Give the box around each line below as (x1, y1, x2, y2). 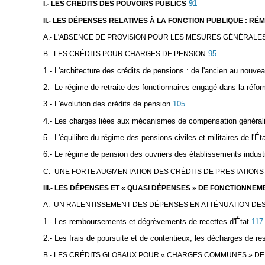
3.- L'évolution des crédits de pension (43, 99, 170, 109)
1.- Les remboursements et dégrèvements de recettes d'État (43, 216, 249, 226)
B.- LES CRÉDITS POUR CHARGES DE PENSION (43, 50, 206, 59)
